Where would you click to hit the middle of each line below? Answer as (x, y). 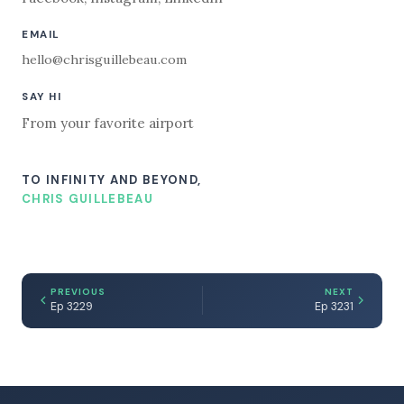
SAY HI (42, 97)
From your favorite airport (108, 123)
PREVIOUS (78, 292)
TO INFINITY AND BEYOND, (112, 179)
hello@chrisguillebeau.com (105, 59)
